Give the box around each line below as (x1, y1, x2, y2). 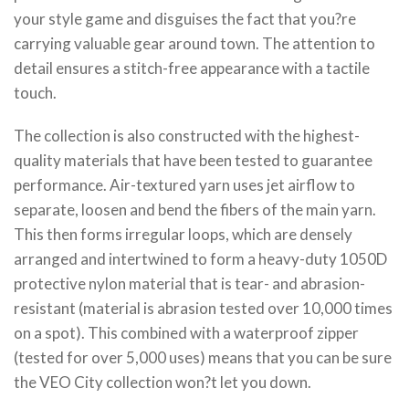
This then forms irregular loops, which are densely (14, 225, 352, 244)
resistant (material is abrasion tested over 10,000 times (14, 299, 393, 318)
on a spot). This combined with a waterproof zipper (14, 323, 359, 342)
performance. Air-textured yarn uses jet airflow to (14, 175, 355, 194)
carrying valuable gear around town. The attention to (14, 34, 375, 53)
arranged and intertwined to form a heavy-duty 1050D (14, 249, 387, 268)
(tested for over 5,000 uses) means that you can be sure (14, 348, 392, 367)
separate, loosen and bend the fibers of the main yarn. (14, 200, 376, 219)
